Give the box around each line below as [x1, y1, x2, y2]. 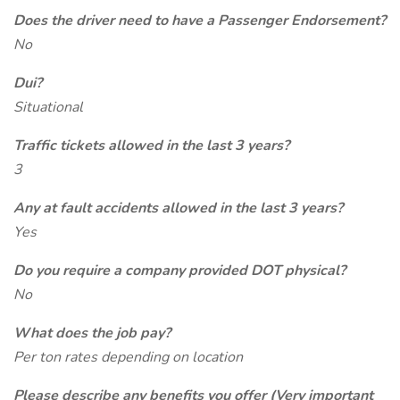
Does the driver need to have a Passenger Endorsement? [13, 11, 386, 30]
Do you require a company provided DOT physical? [13, 261, 346, 280]
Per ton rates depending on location [13, 347, 243, 367]
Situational [13, 97, 83, 117]
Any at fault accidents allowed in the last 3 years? [13, 198, 343, 218]
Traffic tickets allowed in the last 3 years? [13, 136, 289, 155]
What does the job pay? [13, 323, 171, 343]
